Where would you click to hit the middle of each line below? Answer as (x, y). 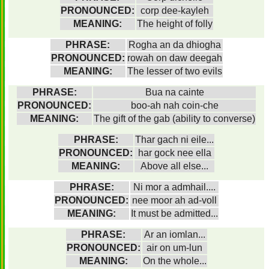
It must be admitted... (174, 213)
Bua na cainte (174, 92)
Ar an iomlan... (174, 234)
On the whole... (174, 261)
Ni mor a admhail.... (174, 187)
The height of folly (174, 24)
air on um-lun (174, 248)
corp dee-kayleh (174, 11)
